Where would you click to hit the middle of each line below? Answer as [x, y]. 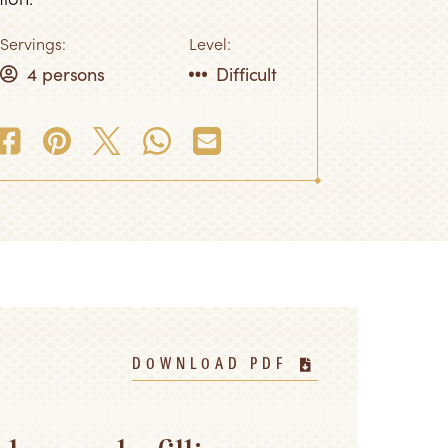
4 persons [66, 73]
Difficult [247, 73]
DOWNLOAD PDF [209, 364]
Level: [210, 43]
